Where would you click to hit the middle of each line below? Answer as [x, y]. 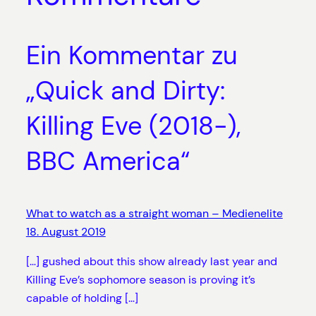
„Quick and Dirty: [125, 91]
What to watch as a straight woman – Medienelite [154, 213]
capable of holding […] [82, 298]
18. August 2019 [66, 232]
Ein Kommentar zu [132, 55]
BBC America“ [108, 161]
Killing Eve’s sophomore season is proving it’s [140, 280]
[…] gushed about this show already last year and [151, 262]
